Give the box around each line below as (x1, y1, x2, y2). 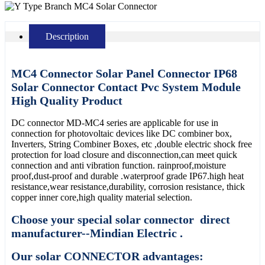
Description (46, 31, 89, 41)
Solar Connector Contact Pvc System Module (11, 80, 241, 94)
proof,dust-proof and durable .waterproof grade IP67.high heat (11, 171, 244, 181)
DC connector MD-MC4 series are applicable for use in (11, 118, 218, 128)
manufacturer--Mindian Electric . (11, 226, 183, 240)
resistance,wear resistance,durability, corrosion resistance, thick (11, 182, 245, 192)
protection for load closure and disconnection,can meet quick (11, 150, 237, 160)
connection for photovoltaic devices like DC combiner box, (11, 128, 232, 138)
